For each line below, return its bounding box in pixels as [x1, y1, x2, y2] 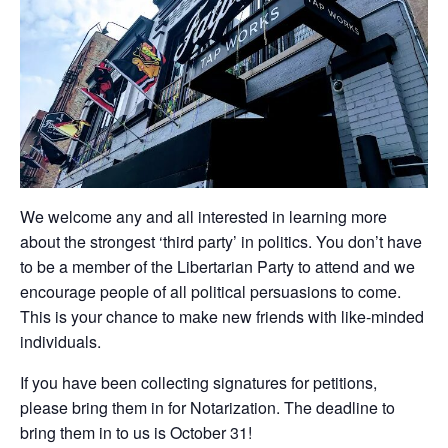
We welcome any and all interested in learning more [20, 205, 387, 228]
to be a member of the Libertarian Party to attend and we [20, 255, 415, 278]
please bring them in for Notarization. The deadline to [20, 396, 395, 419]
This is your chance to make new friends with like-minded [20, 305, 424, 328]
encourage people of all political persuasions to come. [20, 280, 401, 303]
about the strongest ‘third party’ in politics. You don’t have [20, 230, 422, 253]
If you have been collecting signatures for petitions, [20, 371, 377, 394]
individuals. [20, 330, 101, 353]
